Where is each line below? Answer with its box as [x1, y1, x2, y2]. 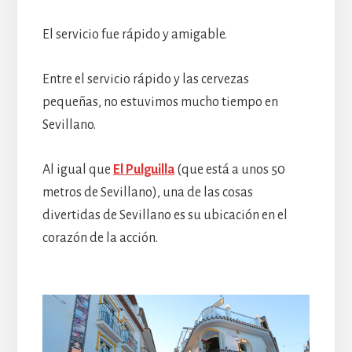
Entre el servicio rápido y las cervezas [42, 72, 249, 87]
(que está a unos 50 [174, 163, 285, 178]
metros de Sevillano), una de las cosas [42, 185, 253, 200]
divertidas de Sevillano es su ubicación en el [42, 208, 288, 223]
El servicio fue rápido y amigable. [42, 27, 227, 42]
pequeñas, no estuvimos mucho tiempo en [42, 95, 278, 110]
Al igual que [42, 163, 113, 178]
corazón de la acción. [42, 231, 158, 246]
